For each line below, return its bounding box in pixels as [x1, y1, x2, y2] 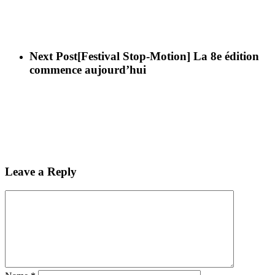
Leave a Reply [5, 165, 77, 178]
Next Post [29, 49, 77, 63]
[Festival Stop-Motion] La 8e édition [77, 49, 259, 63]
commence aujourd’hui [29, 63, 146, 76]
